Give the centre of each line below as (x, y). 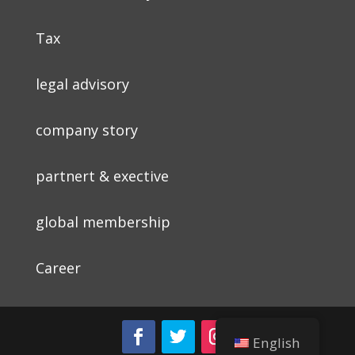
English (277, 343)
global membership (103, 221)
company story (86, 130)
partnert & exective (102, 176)
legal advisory (82, 84)
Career (58, 267)
